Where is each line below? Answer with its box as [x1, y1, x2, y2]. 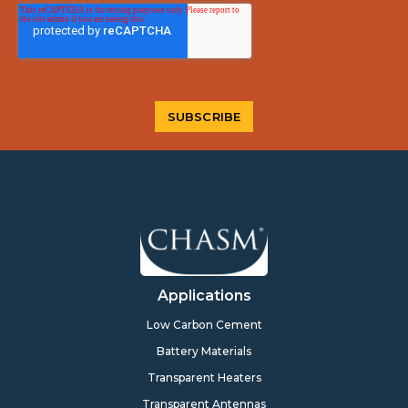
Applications [157, 287, 251, 305]
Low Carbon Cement [146, 318, 262, 332]
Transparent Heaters [147, 371, 261, 385]
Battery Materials [157, 344, 251, 359]
